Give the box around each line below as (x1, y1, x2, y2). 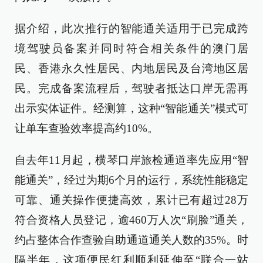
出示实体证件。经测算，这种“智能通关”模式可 (15, 102, 248, 114)
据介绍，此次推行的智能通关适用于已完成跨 (15, 22, 248, 35)
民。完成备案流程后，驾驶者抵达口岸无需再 (15, 82, 248, 95)
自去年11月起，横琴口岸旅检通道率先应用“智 (15, 154, 248, 166)
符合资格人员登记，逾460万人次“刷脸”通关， (15, 214, 248, 226)
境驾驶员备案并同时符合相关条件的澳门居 (15, 42, 248, 55)
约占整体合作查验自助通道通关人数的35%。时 (15, 234, 248, 246)
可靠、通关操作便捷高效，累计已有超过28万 (15, 194, 248, 206)
